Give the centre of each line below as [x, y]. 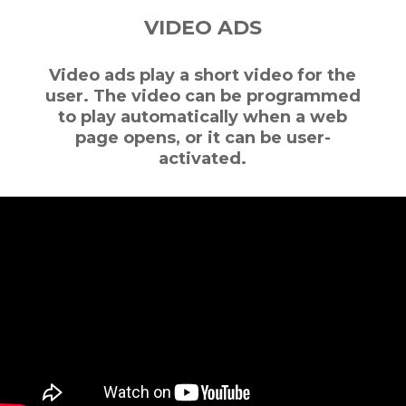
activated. [203, 159]
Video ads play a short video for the [203, 76]
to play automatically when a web [203, 117]
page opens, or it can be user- [203, 138]
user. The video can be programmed [203, 97]
